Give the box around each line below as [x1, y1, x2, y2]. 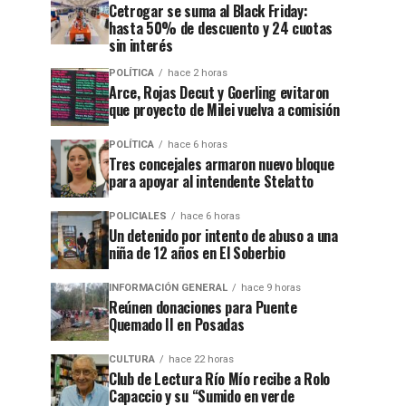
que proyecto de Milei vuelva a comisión [109, 99, 340, 121]
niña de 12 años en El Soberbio [109, 242, 285, 264]
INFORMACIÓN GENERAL [109, 282, 227, 294]
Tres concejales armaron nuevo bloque [109, 153, 334, 175]
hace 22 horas [169, 353, 234, 365]
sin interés [109, 34, 173, 56]
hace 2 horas [168, 67, 227, 79]
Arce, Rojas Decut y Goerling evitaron [109, 82, 330, 103]
